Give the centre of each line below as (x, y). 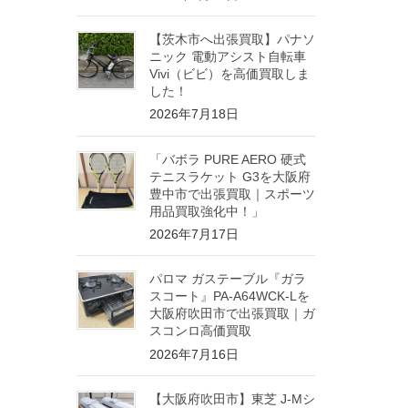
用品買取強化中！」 (206, 211)
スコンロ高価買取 (200, 331)
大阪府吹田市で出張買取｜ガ (232, 314)
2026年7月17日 (194, 235)
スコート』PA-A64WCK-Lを (229, 296)
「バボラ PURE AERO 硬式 (227, 159)
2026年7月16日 (194, 354)
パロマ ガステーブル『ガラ (227, 279)
